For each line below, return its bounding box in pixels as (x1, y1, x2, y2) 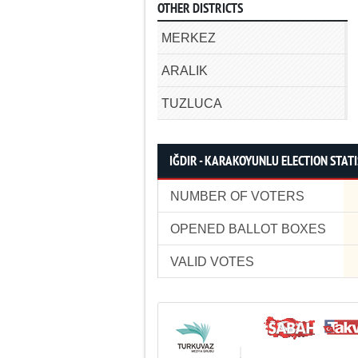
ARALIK (161, 64, 208, 78)
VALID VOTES (170, 255, 254, 268)
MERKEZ (161, 31, 216, 45)
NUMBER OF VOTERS (170, 189, 304, 203)
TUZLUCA (161, 97, 222, 110)
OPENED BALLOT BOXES (170, 222, 326, 236)
